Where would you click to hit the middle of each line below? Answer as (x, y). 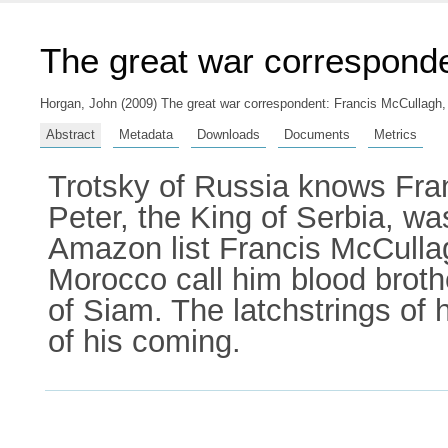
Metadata (146, 134)
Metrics (395, 134)
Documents (317, 134)
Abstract (70, 134)
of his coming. (144, 341)
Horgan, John (78, 103)
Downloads (228, 134)
